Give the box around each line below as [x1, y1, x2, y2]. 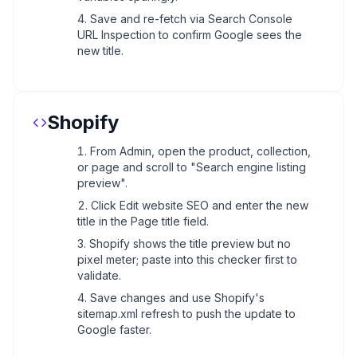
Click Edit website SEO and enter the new [91, 198, 308, 212]
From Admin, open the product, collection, [90, 144, 311, 158]
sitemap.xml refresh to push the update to [77, 307, 296, 320]
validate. [77, 269, 121, 282]
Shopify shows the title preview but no [89, 237, 291, 250]
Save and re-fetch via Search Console [90, 12, 292, 25]
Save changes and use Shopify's [90, 291, 265, 304]
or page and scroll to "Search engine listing [77, 160, 306, 174]
